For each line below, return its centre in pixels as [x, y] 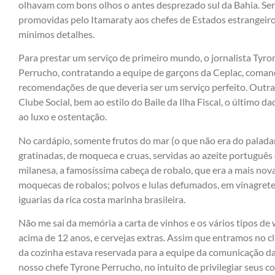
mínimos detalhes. [56, 34]
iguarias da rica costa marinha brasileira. [102, 199]
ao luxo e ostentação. [63, 117]
